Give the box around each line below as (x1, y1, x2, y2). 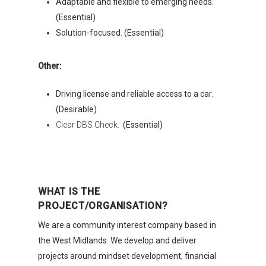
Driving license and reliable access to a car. (56, 89, 213, 99)
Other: (38, 61, 62, 71)
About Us (153, 150, 211, 169)
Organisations (153, 99, 242, 118)
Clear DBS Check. (56, 120, 123, 129)
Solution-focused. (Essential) (56, 28, 164, 37)
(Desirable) (56, 104, 99, 114)
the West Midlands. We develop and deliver (38, 236, 197, 245)
